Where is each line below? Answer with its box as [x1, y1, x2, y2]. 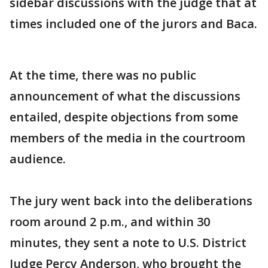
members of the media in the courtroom [10, 130, 245, 146]
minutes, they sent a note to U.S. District [10, 234, 246, 251]
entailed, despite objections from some [10, 109, 238, 125]
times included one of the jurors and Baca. [10, 16, 257, 32]
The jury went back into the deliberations [10, 193, 252, 209]
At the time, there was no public [10, 67, 196, 83]
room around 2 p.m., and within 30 [10, 214, 210, 230]
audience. [10, 151, 66, 167]
